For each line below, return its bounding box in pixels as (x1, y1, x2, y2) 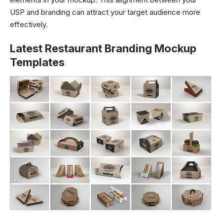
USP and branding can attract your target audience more (10, 7, 200, 17)
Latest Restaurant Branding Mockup (10, 42, 196, 55)
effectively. (10, 19, 48, 29)
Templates (10, 56, 65, 69)
